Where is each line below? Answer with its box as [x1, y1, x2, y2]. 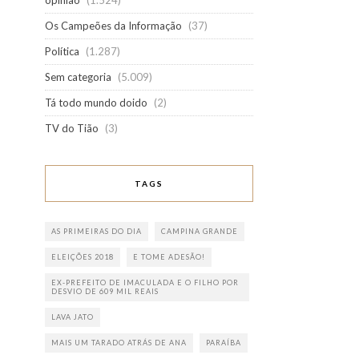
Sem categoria [45, 71, 111, 83]
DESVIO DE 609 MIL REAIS [51, 287, 159, 296]
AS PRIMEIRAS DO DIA [51, 227, 142, 236]
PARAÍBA [206, 338, 241, 347]
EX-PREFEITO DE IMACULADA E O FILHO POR [51, 278, 239, 287]
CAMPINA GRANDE [161, 227, 238, 236]
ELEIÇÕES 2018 [51, 252, 114, 261]
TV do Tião [45, 122, 99, 135]
